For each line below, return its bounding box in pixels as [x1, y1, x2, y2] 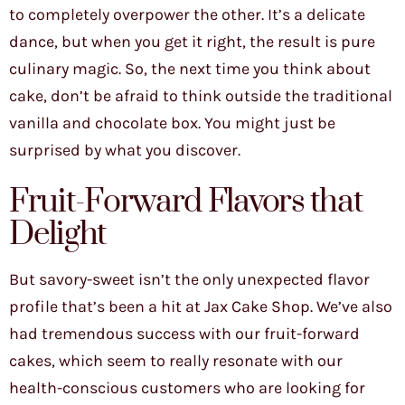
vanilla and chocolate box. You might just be [9, 113, 335, 134]
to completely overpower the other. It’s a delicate [9, 5, 365, 25]
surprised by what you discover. [9, 140, 240, 161]
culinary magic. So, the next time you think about [9, 59, 371, 80]
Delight [9, 214, 106, 256]
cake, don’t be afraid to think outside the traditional [9, 86, 392, 107]
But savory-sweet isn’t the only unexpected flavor [9, 269, 370, 290]
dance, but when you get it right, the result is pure [9, 32, 375, 52]
